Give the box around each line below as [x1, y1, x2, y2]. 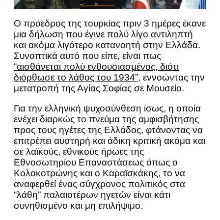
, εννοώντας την [138, 72, 205, 82]
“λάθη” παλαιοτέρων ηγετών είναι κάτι [14, 189, 170, 200]
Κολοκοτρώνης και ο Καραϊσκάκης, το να [14, 167, 185, 178]
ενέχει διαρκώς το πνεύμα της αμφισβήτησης [14, 113, 199, 124]
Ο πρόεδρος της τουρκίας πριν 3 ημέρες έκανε [14, 18, 206, 28]
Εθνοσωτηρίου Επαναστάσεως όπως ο [14, 157, 178, 167]
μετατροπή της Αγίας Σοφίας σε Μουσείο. [14, 82, 187, 93]
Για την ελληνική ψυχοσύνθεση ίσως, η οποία [14, 103, 201, 113]
